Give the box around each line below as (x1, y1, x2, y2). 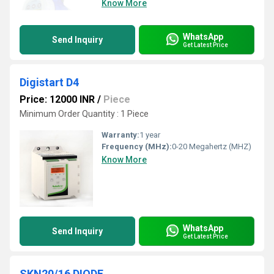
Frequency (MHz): (102, 142, 172, 151)
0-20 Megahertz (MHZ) (172, 142, 251, 151)
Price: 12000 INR (20, 94, 95, 105)
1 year (139, 130, 160, 139)
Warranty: (102, 130, 139, 139)
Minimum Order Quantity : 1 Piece (20, 109, 149, 119)
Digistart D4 (20, 76, 79, 89)
